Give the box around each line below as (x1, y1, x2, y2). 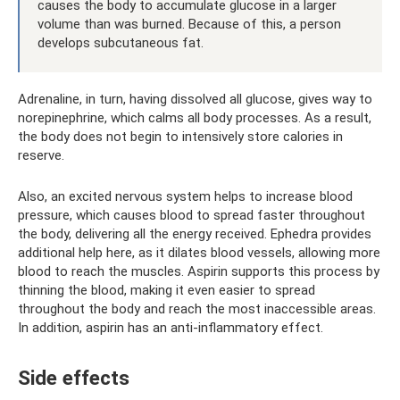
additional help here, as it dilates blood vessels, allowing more (18, 244, 380, 261)
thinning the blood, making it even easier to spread (18, 281, 315, 298)
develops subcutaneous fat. (37, 34, 204, 51)
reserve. (18, 146, 64, 163)
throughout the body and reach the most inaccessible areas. (18, 300, 376, 317)
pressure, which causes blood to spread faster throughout (18, 206, 365, 223)
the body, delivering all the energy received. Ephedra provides (18, 225, 371, 242)
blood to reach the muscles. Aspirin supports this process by (18, 262, 379, 279)
